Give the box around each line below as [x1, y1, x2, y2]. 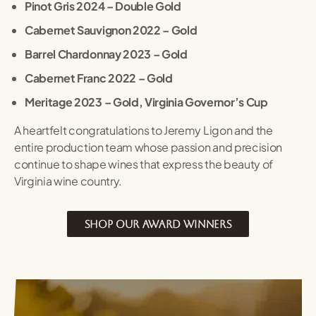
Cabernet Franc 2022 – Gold [25, 71, 173, 86]
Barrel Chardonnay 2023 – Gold [25, 47, 188, 62]
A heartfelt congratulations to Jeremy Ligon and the [14, 123, 273, 138]
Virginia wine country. [14, 174, 122, 189]
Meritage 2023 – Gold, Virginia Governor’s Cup [25, 95, 268, 110]
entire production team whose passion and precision [14, 140, 282, 155]
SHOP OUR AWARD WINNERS [84, 218, 232, 231]
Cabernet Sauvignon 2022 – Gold [25, 23, 197, 38]
